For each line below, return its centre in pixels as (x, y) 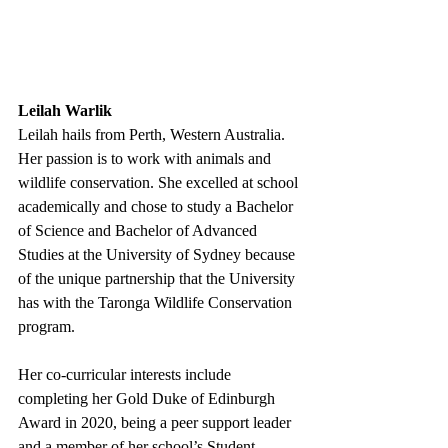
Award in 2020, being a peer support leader (156, 423)
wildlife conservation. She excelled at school (160, 183)
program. (46, 327)
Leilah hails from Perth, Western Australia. (153, 135)
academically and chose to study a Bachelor (157, 207)
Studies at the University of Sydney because (158, 255)
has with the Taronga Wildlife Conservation (157, 303)
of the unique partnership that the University (158, 279)
